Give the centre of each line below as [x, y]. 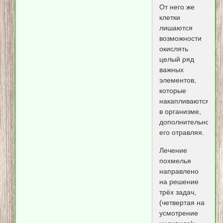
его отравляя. [181, 133]
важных [171, 70]
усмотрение [178, 213]
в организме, [180, 112]
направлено [179, 171]
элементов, [177, 80]
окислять [173, 49]
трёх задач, [177, 192]
